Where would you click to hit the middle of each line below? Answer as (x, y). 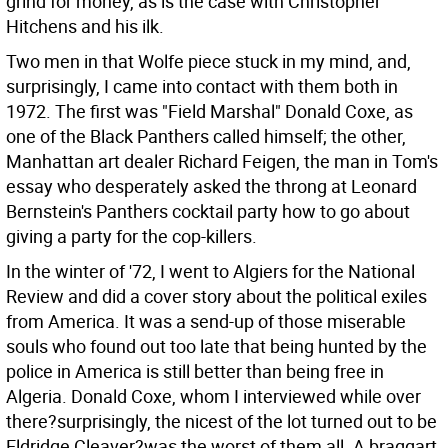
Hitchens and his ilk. (85, 26)
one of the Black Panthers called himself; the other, (206, 136)
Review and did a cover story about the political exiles (216, 296)
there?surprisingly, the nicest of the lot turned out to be (221, 421)
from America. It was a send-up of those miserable (206, 321)
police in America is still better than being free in (195, 371)
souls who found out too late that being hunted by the (216, 346)
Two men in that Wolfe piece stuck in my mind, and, (208, 61)
